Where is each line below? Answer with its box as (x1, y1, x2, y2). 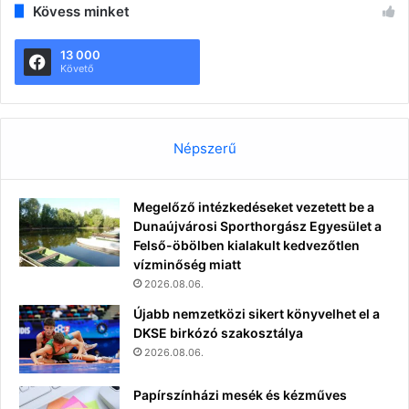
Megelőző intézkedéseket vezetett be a (133, 198, 374, 215)
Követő (60, 61, 94, 75)
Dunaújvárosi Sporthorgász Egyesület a (133, 217, 382, 234)
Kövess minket (33, 2, 130, 20)
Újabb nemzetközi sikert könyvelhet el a (133, 305, 380, 321)
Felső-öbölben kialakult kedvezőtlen (133, 236, 360, 253)
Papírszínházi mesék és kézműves (133, 386, 347, 403)
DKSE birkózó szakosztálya (133, 324, 303, 341)
